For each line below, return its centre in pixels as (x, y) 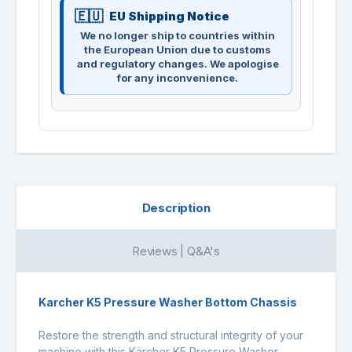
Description (176, 207)
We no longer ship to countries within (178, 35)
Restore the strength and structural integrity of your (171, 335)
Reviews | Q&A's (176, 251)
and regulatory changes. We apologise (178, 63)
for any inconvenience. (178, 77)
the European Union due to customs (178, 49)
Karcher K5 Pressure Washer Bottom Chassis (168, 302)
